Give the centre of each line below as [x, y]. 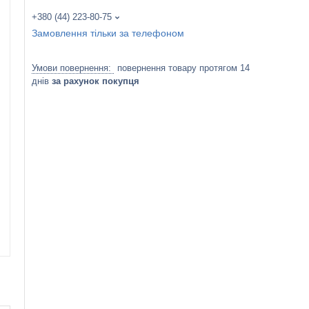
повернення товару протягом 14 [183, 68]
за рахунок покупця [96, 81]
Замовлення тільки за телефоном [108, 33]
